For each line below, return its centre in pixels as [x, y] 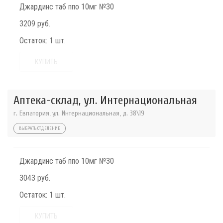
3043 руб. [35, 178]
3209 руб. [35, 24]
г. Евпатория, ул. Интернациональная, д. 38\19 [79, 113]
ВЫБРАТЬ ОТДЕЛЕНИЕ [40, 129]
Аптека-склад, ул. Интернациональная [105, 101]
